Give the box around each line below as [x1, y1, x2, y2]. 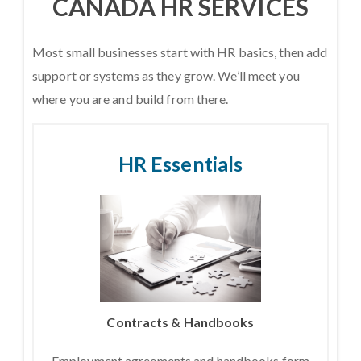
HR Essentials [118, 151, 243, 176]
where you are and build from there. [32, 91, 229, 106]
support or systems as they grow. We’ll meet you [32, 68, 300, 83]
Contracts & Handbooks [106, 314, 255, 330]
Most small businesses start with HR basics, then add [32, 44, 328, 60]
